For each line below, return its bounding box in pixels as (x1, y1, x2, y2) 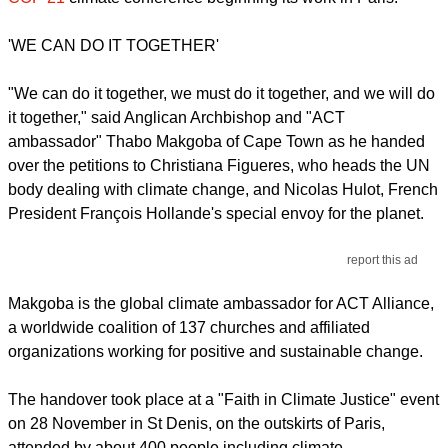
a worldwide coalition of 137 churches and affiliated (8, 319, 370, 337)
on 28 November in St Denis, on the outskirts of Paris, (8, 415, 385, 433)
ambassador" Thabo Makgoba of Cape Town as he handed (8, 133, 425, 151)
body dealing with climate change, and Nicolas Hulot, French (8, 181, 438, 199)
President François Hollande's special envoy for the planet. (8, 205, 424, 223)
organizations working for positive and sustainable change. (8, 343, 423, 361)
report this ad (347, 253, 419, 268)
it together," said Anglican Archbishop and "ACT (8, 109, 345, 127)
